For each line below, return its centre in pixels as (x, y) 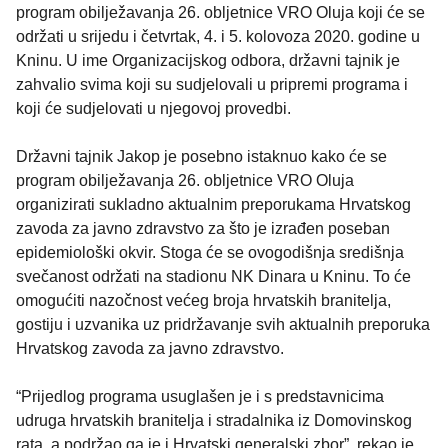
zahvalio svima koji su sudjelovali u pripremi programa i (212, 85)
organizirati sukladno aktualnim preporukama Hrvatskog (213, 205)
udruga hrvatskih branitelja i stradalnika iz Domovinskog (214, 421)
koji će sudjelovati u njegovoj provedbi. (153, 109)
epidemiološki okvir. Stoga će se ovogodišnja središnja (210, 253)
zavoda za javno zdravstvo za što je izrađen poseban (203, 229)
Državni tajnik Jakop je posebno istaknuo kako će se (201, 157)
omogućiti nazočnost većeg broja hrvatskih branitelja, (203, 301)
